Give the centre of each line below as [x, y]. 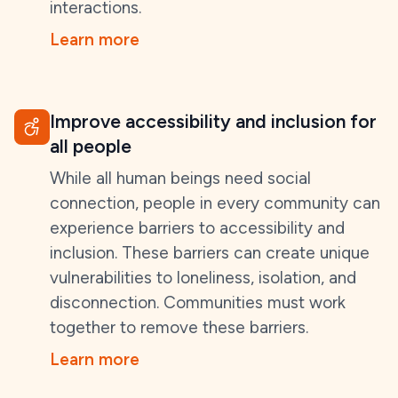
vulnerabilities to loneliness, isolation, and [203, 278]
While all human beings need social [180, 178]
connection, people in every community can [215, 203]
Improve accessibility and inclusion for [213, 121]
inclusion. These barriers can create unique [210, 253]
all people [91, 146]
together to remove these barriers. [179, 327]
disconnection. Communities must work [198, 302]
